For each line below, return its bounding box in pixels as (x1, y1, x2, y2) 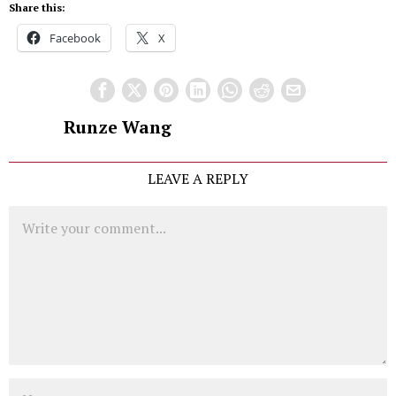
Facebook (49, 30, 101, 47)
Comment (8, 206, 66, 225)
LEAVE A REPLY (148, 169, 248, 189)
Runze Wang (63, 116, 171, 140)
